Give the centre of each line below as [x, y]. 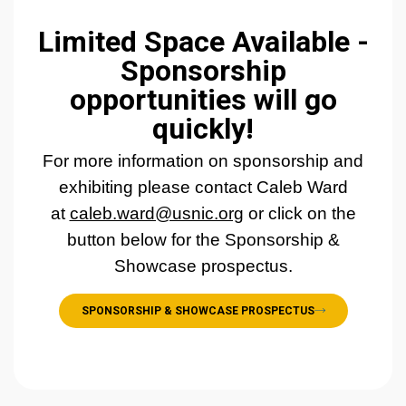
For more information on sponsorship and [203, 160]
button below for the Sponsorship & [203, 239]
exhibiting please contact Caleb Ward [203, 187]
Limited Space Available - [203, 41]
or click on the [300, 213]
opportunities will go [203, 99]
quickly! [203, 128]
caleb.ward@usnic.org [156, 213]
